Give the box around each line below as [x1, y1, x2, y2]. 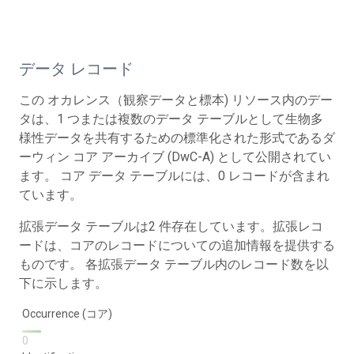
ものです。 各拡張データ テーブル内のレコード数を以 [19, 256, 329, 272]
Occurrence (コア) [22, 307, 112, 320]
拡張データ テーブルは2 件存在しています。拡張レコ [19, 218, 323, 234]
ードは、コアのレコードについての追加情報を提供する [19, 237, 335, 253]
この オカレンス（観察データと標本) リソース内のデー [19, 92, 333, 107]
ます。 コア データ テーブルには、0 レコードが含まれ [19, 168, 330, 183]
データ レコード [19, 58, 134, 78]
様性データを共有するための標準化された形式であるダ [19, 130, 335, 145]
